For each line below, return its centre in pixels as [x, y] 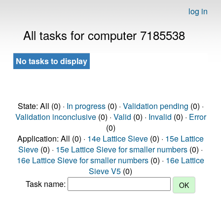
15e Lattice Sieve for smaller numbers [122, 149]
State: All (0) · [42, 106]
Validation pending [155, 106]
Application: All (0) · [52, 138]
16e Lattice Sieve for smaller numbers [83, 160]
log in [198, 11]
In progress [86, 106]
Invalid [160, 117]
